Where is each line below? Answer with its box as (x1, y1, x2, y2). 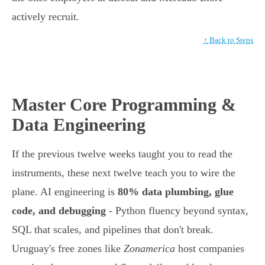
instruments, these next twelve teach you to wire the (12, 167, 235, 179)
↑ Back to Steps (203, 35, 253, 45)
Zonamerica (124, 243, 175, 255)
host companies (175, 243, 244, 255)
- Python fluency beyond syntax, (106, 205, 248, 217)
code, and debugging (12, 205, 106, 217)
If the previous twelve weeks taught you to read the (12, 148, 232, 160)
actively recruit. (12, 11, 79, 23)
